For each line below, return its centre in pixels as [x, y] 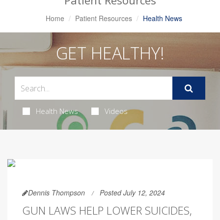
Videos [116, 111]
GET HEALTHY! [110, 53]
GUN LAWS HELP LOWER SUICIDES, [107, 210]
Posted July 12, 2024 [132, 192]
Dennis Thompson [56, 192]
